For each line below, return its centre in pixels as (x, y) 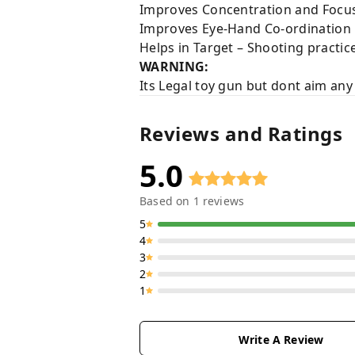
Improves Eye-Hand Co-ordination (245, 29)
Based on (166, 201)
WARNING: (174, 67)
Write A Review (281, 340)
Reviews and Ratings (241, 134)
